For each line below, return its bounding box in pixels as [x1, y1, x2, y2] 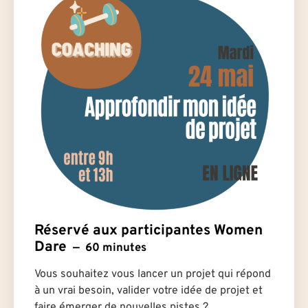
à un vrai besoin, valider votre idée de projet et [34, 284, 263, 298]
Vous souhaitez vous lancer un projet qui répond [34, 267, 271, 282]
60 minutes [85, 240, 147, 255]
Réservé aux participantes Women [34, 221, 263, 240]
